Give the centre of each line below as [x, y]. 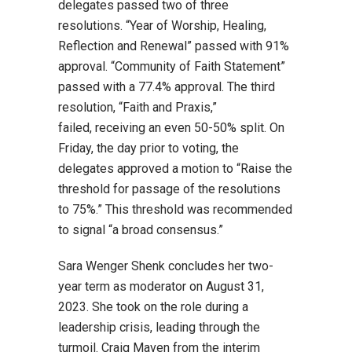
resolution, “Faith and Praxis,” [137, 107]
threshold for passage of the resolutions [169, 189]
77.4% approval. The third [205, 87]
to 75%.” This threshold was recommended [175, 209]
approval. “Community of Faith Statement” [172, 66]
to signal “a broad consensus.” [141, 230]
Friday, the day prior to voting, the [148, 148]
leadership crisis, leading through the [159, 327]
